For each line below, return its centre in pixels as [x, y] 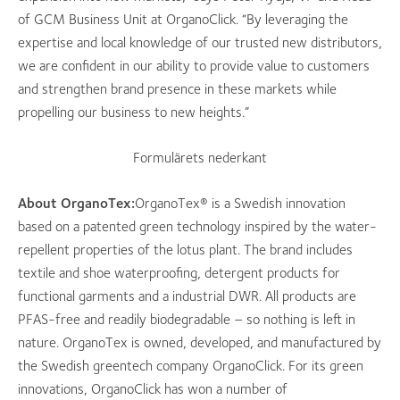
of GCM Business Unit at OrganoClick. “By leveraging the [183, 19]
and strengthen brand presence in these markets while [177, 89]
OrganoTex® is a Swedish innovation [240, 203]
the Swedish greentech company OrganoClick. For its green [191, 366]
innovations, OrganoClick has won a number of [153, 389]
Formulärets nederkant [200, 158]
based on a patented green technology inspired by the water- [197, 226]
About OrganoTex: [76, 203]
